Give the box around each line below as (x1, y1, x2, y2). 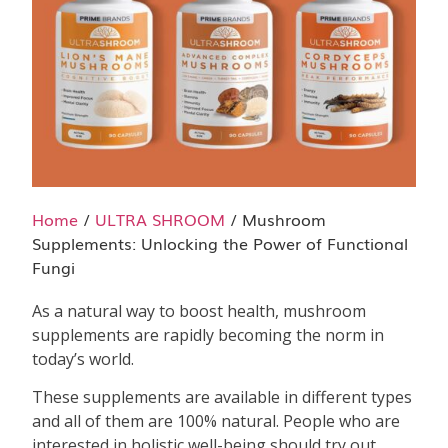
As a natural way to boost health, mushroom (32, 300, 367, 322)
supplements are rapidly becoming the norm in (32, 324, 385, 346)
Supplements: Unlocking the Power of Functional (32, 231, 409, 255)
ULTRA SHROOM (95, 207, 226, 231)
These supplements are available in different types (32, 386, 413, 409)
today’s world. (32, 348, 135, 370)
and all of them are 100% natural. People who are (32, 410, 401, 433)
